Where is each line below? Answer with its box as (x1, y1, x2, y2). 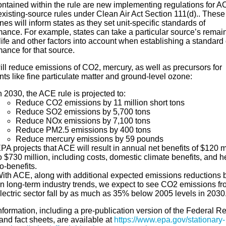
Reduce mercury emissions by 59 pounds (15, 135, 163, 143)
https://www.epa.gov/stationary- (114, 215, 225, 224)
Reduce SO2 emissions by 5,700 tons (15, 107, 150, 116)
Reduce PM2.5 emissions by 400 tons (15, 126, 151, 134)
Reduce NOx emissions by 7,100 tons (15, 117, 150, 125)
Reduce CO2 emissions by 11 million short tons (15, 98, 185, 107)
